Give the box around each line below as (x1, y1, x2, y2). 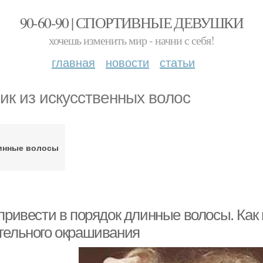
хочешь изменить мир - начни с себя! (49, 32, 214, 48)
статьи (160, 53, 195, 70)
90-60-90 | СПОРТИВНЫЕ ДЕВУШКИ (19, 12, 244, 32)
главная (52, 53, 95, 70)
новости (106, 53, 149, 70)
